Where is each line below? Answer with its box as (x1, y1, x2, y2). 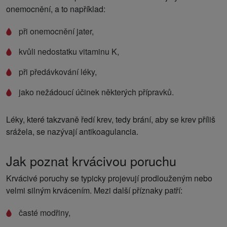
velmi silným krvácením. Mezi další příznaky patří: (6, 184, 182, 196)
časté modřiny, (19, 206, 70, 218)
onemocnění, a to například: (6, 3, 105, 15)
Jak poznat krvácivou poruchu (6, 151, 176, 170)
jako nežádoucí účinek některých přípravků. (19, 86, 174, 98)
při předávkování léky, (19, 65, 97, 78)
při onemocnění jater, (19, 25, 94, 37)
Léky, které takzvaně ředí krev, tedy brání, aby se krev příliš (6, 113, 215, 125)
